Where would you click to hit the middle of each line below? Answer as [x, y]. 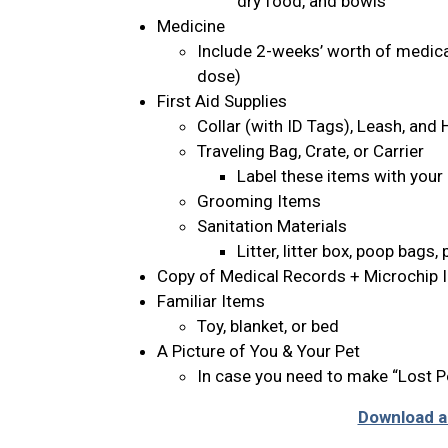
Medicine [191, 26]
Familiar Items [211, 301]
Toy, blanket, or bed [268, 326]
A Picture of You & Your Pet [258, 351]
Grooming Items [259, 201]
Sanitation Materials [272, 226]
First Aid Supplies [222, 101]
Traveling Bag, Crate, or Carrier [310, 151]
